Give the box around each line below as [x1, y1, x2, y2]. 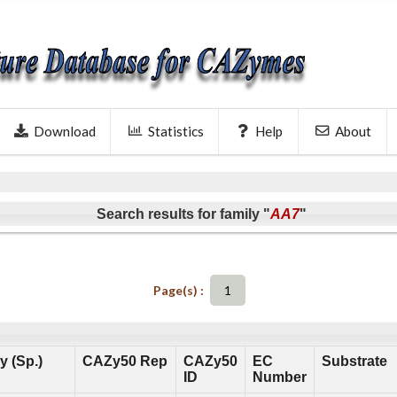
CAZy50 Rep [82, 354, 167, 370]
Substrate [321, 354, 387, 370]
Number [252, 370, 307, 385]
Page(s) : [153, 283, 206, 299]
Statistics [147, 122, 204, 139]
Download [33, 122, 96, 139]
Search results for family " [96, 206, 270, 222]
